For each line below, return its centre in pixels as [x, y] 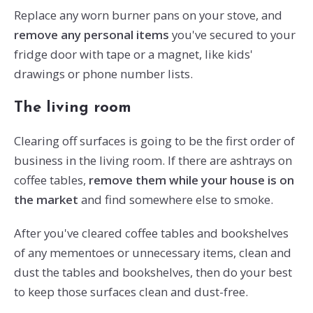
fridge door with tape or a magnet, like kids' [133, 54]
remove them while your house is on [191, 180]
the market [46, 200]
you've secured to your [232, 34]
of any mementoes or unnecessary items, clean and [152, 253]
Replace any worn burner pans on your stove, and [148, 15]
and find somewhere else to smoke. [175, 200]
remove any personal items [91, 34]
